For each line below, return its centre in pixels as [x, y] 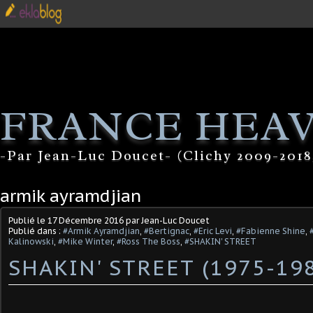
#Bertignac [167, 231]
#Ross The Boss [148, 241]
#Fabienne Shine [271, 231]
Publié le [28, 220]
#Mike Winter [85, 241]
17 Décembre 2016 [86, 220]
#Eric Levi [213, 231]
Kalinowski [31, 241]
